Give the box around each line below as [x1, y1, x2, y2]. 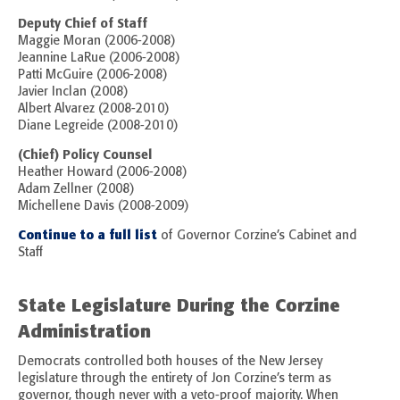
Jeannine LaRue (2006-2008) [18, 50, 180, 66]
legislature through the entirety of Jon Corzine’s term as [18, 371, 331, 387]
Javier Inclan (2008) [18, 84, 129, 100]
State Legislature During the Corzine [18, 294, 340, 317]
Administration [18, 320, 151, 343]
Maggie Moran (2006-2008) [18, 33, 176, 49]
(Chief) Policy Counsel [18, 146, 152, 163]
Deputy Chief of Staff [18, 15, 147, 32]
